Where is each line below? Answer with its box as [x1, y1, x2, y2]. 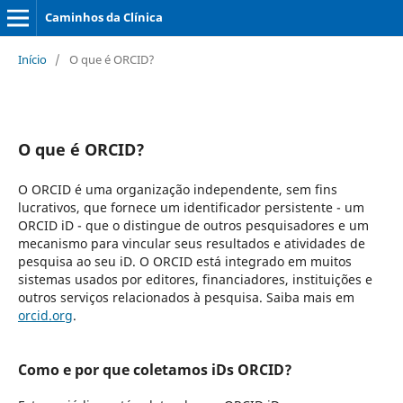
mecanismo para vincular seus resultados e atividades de [17, 234, 365, 252]
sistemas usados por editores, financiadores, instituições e [17, 270, 372, 288]
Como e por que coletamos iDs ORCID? [17, 359, 292, 380]
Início [17, 50, 47, 67]
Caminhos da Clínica [44, 9, 163, 25]
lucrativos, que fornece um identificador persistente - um [17, 198, 364, 216]
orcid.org [17, 306, 73, 324]
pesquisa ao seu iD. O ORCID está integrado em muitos [17, 252, 352, 270]
